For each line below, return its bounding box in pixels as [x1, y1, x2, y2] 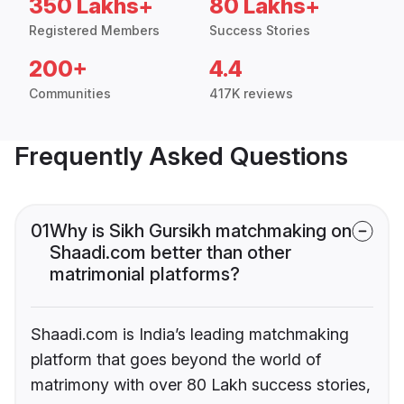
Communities [29, 85, 111, 101]
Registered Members [29, 22, 160, 38]
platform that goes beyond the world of [31, 349, 321, 369]
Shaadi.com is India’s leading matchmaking [31, 324, 349, 344]
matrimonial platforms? [50, 262, 240, 285]
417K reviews [209, 85, 293, 101]
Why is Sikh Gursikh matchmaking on [50, 219, 352, 242]
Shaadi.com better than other [50, 241, 291, 263]
